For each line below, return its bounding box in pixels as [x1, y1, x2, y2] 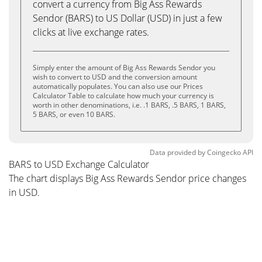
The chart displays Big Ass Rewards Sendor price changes [9, 172, 246, 185]
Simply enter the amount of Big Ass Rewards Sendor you [33, 63, 215, 73]
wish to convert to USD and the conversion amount [33, 72, 197, 82]
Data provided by [150, 147, 205, 157]
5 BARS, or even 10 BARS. [33, 109, 115, 119]
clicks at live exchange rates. [33, 26, 149, 39]
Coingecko [207, 147, 241, 157]
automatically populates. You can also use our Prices [33, 81, 203, 91]
